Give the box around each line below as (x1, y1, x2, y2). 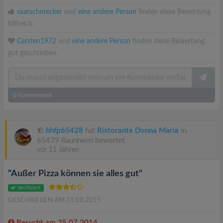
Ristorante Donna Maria (97, 127, 179, 134)
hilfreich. (8, 20, 34, 27)
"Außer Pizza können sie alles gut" (8, 169, 142, 178)
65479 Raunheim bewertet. (37, 137, 126, 144)
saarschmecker (17, 8, 62, 15)
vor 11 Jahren (37, 146, 79, 153)
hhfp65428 (46, 127, 83, 134)
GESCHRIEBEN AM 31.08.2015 (8, 197, 101, 204)
